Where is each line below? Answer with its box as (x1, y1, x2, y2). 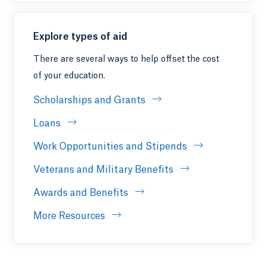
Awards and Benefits (33, 188, 128, 198)
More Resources (33, 211, 105, 221)
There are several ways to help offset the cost (33, 55, 219, 64)
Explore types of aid (33, 31, 127, 42)
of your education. (33, 71, 105, 80)
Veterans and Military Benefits (33, 164, 173, 175)
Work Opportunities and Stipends (33, 141, 187, 151)
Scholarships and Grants (33, 95, 145, 105)
